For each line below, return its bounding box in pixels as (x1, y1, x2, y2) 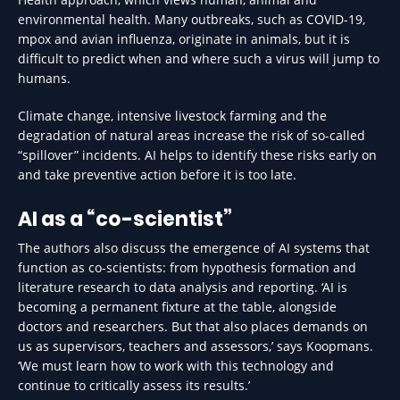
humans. (18, 70, 71, 87)
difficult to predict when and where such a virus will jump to (18, 50, 379, 67)
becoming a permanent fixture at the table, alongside (18, 298, 337, 315)
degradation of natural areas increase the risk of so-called (18, 127, 365, 144)
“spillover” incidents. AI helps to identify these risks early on (18, 146, 377, 163)
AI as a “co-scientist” (18, 205, 232, 233)
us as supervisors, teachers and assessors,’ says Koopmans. (18, 337, 373, 354)
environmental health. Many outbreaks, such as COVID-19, (18, 11, 365, 28)
